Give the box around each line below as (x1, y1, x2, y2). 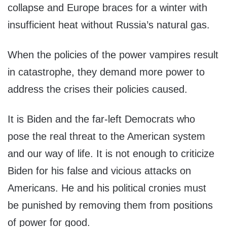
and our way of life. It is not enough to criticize (8, 148, 214, 160)
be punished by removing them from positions (8, 200, 213, 211)
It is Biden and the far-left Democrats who (8, 113, 195, 125)
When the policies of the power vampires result (8, 49, 218, 61)
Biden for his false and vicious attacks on (8, 165, 191, 177)
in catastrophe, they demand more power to (8, 66, 205, 78)
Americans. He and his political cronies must (8, 182, 206, 194)
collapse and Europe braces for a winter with (8, 2, 207, 14)
